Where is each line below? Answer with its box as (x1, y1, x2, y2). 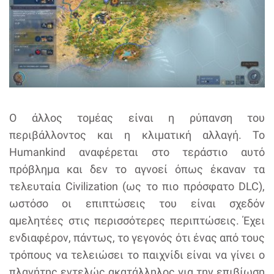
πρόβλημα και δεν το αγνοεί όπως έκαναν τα (9, 163, 265, 176)
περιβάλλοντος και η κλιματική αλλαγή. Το (9, 128, 265, 142)
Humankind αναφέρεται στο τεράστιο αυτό (9, 146, 265, 159)
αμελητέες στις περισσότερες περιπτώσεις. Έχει (9, 214, 265, 228)
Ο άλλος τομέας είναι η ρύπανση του (9, 111, 265, 125)
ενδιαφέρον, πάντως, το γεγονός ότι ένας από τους (9, 231, 265, 245)
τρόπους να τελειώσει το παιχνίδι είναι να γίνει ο (9, 248, 265, 262)
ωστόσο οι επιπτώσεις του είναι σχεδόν (9, 197, 265, 210)
